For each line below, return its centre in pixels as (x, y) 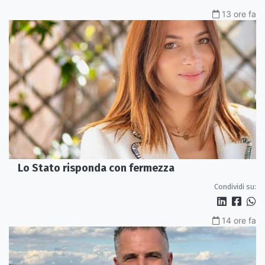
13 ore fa (239, 14)
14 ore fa (239, 221)
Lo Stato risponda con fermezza (96, 168)
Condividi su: (235, 187)
